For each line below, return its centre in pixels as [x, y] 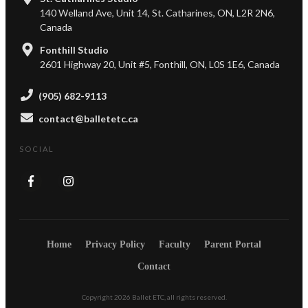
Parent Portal [233, 245]
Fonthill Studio [74, 49]
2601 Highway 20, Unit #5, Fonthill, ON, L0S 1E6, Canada [160, 64]
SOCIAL [37, 148]
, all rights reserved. [195, 297]
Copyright [98, 297]
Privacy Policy [115, 245]
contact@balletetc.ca [88, 118]
